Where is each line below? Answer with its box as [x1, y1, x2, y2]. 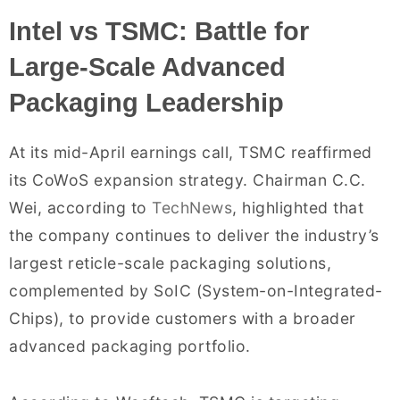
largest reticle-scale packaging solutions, [9, 253, 331, 272]
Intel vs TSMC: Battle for [9, 16, 309, 46]
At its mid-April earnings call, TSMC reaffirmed [9, 142, 372, 162]
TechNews [152, 197, 232, 217]
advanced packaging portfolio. [9, 336, 251, 355]
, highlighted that [232, 197, 363, 217]
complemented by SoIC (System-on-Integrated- [9, 280, 383, 300]
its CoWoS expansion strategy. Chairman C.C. [9, 170, 366, 189]
